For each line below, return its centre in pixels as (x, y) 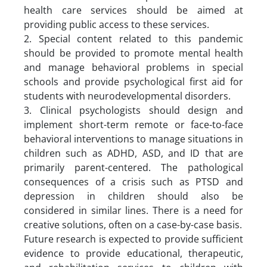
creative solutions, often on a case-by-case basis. (133, 224)
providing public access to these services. (117, 24)
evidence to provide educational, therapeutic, (133, 253)
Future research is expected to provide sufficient (133, 239)
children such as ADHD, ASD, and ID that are (133, 153)
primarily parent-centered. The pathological (133, 167)
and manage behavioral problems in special (133, 67)
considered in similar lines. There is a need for (133, 210)
